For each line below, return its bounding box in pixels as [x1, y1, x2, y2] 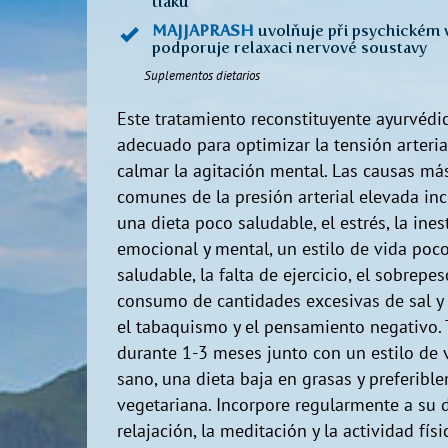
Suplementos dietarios [117, 67, 260, 85]
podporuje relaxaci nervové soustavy [152, 38, 427, 57]
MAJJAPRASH [152, 21, 254, 40]
